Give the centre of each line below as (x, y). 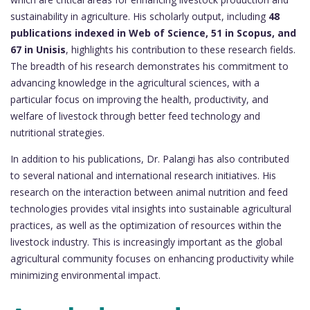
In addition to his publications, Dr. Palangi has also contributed (150, 158)
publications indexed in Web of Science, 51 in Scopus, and (153, 33)
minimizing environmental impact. (85, 275)
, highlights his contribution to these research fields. (181, 49)
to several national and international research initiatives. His (143, 175)
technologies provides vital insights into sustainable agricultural (151, 208)
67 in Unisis (38, 49)
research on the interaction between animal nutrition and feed (149, 192)
